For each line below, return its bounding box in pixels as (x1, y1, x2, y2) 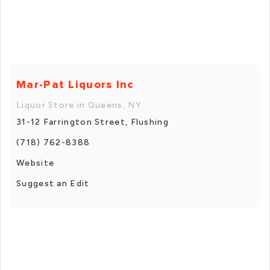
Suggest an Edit (16, 178, 90, 189)
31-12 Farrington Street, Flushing (16, 116, 169, 127)
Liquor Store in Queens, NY (16, 99, 142, 110)
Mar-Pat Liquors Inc (16, 77, 134, 91)
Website (16, 157, 55, 168)
